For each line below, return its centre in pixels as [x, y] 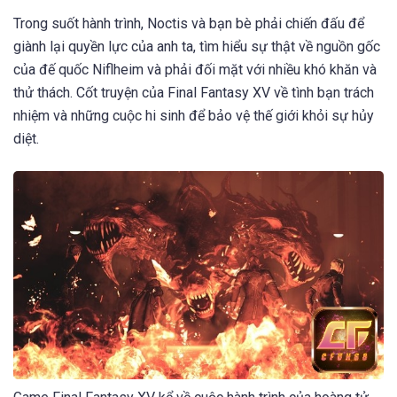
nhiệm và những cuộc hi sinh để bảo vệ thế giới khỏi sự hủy [194, 116]
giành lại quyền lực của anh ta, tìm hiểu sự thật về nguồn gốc [197, 47]
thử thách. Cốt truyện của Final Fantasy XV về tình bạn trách [194, 93]
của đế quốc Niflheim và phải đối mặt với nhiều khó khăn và [195, 70]
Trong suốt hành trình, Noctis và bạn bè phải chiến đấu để [189, 24]
